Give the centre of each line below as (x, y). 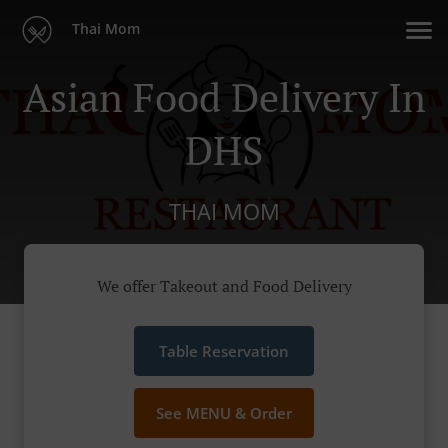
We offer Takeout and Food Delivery (224, 286)
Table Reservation (224, 351)
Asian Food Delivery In (224, 96)
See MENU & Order (224, 413)
